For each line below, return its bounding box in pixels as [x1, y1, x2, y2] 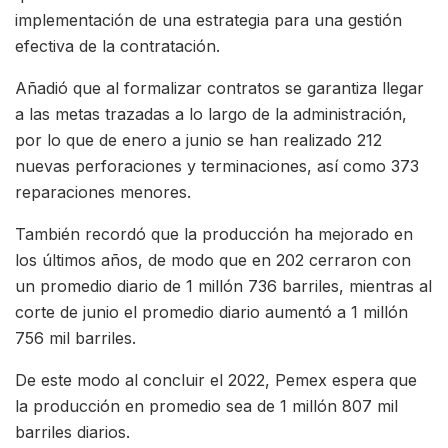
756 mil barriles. [15, 328, 136, 349]
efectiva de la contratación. [15, 36, 220, 57]
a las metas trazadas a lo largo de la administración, [15, 104, 407, 125]
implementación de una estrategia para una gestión [15, 10, 402, 31]
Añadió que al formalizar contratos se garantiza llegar [15, 78, 424, 99]
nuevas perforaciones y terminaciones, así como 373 [15, 156, 419, 177]
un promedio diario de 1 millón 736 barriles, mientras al [15, 276, 432, 297]
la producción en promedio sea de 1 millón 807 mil [15, 396, 398, 417]
